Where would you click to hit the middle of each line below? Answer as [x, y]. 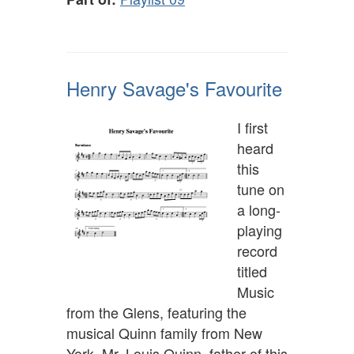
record [257, 251]
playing [260, 230]
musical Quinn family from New [164, 333]
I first [252, 128]
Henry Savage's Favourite [174, 88]
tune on [261, 189]
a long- [259, 210]
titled [252, 271]
